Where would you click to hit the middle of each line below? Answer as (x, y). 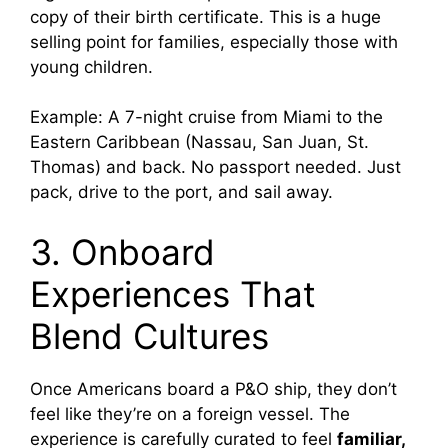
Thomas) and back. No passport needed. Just (215, 167)
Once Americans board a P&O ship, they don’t (213, 388)
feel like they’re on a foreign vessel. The (190, 413)
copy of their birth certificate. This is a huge (205, 16)
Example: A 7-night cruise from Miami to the (206, 117)
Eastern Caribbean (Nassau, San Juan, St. (199, 142)
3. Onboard (122, 251)
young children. (91, 66)
